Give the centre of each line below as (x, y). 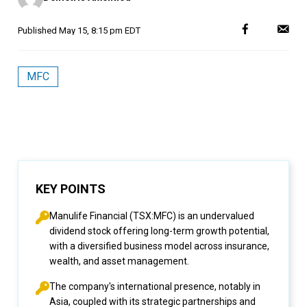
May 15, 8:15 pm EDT (100, 30)
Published (38, 30)
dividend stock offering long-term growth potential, (159, 231)
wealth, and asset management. (119, 261)
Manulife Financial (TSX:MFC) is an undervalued (152, 216)
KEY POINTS (71, 189)
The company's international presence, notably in (155, 286)
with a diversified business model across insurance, (159, 246)
